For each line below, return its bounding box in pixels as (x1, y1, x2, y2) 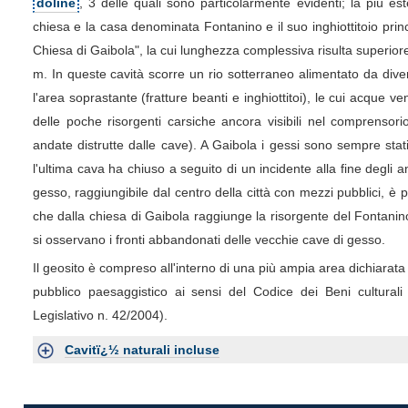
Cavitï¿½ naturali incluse (64, 342, 219, 357)
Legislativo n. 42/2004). (32, 307, 168, 322)
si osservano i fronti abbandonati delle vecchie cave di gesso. (32, 231, 385, 247)
